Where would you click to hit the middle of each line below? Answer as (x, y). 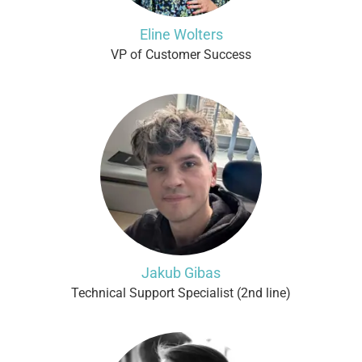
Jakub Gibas (181, 273)
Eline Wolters (181, 34)
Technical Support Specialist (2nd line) (181, 293)
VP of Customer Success (181, 55)
